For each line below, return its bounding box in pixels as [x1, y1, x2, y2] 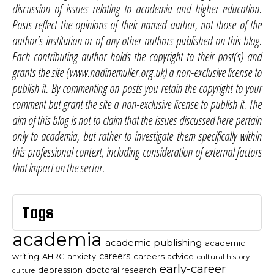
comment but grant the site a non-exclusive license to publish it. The [12, 96, 262, 113]
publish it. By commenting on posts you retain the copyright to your [12, 80, 262, 97]
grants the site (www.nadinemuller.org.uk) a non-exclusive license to [12, 64, 262, 81]
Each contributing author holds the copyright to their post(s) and [12, 48, 262, 65]
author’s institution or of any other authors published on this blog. [12, 32, 262, 50]
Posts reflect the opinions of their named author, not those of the [12, 17, 262, 34]
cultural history [197, 253, 250, 262]
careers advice [133, 251, 194, 262]
